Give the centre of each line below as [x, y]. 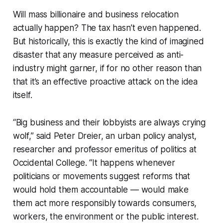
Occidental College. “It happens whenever [94, 163]
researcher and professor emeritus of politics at [105, 149]
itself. [22, 95]
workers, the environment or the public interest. [106, 216]
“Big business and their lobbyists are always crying [109, 122]
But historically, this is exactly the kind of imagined [108, 41]
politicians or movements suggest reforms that [102, 176]
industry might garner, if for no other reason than [107, 68]
